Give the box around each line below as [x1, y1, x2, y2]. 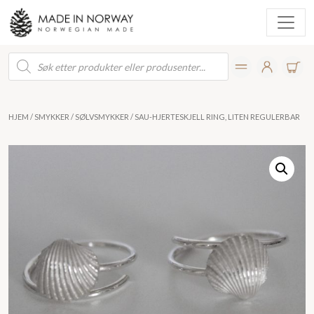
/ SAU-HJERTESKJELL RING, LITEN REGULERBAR [129, 111, 300, 121]
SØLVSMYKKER [75, 111, 129, 121]
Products [8, 50, 52, 64]
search [8, 62, 39, 76]
